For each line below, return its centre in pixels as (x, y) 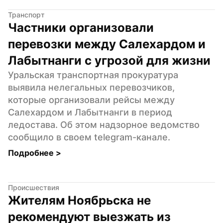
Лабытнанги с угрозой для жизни (109, 60)
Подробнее (32, 153)
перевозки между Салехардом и (107, 44)
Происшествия (34, 187)
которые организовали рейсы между (91, 100)
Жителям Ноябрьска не (79, 200)
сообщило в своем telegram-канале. (89, 137)
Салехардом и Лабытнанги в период (90, 112)
